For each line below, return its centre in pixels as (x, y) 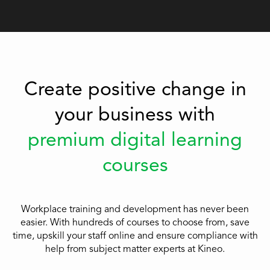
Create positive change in (135, 91)
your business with (135, 116)
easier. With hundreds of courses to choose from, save (135, 223)
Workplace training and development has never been (135, 210)
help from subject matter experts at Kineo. (135, 250)
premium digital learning (135, 141)
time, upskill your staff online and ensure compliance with (135, 237)
